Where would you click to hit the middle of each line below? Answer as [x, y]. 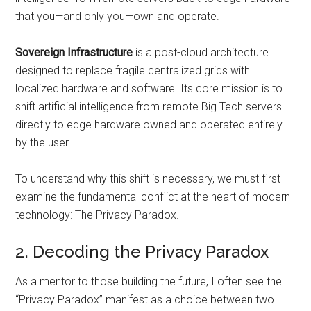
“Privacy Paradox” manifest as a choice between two [145, 299]
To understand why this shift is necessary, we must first [148, 178]
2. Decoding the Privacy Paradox [142, 251]
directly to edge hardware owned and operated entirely [149, 124]
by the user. [43, 142]
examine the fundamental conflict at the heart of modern [153, 196]
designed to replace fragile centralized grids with [133, 70]
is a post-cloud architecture [201, 52]
